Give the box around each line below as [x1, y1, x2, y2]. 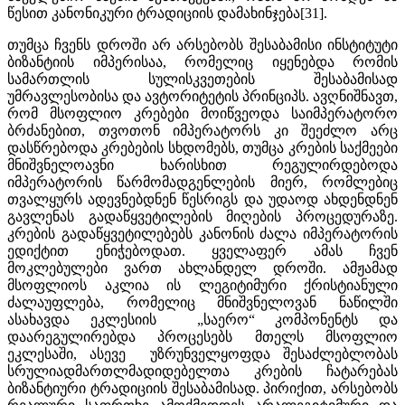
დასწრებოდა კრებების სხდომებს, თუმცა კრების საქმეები [7, 139, 398, 155]
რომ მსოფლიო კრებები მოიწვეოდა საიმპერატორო [7, 105, 398, 121]
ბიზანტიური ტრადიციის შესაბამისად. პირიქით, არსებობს [7, 380, 398, 396]
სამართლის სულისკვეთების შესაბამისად [7, 71, 398, 87]
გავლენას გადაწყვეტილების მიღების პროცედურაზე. [7, 208, 398, 224]
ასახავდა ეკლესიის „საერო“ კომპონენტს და [7, 311, 398, 327]
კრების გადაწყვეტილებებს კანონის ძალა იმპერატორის [7, 225, 398, 241]
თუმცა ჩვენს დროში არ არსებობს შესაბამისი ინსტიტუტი [7, 36, 398, 52]
